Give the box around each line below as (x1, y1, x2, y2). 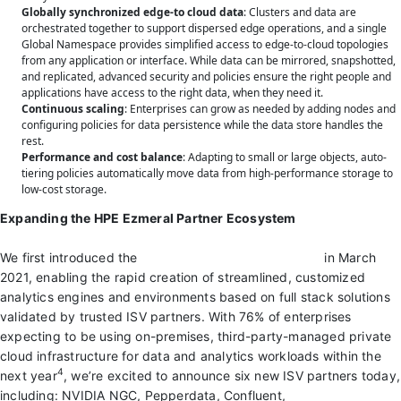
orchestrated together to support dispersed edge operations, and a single (21, 20, 387, 36)
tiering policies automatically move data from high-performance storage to (21, 165, 393, 181)
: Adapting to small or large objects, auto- (183, 149, 387, 165)
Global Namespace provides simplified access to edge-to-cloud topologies (21, 36, 388, 52)
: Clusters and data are (243, 4, 356, 20)
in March (320, 249, 377, 265)
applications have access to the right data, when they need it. (21, 84, 323, 100)
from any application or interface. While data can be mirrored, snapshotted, (21, 52, 396, 68)
